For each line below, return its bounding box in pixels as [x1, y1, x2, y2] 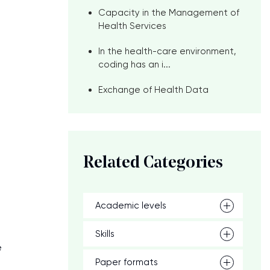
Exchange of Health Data [98, 84, 209, 95]
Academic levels [95, 200, 166, 211]
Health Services [98, 20, 166, 31]
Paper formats [95, 257, 158, 268]
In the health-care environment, [98, 46, 236, 57]
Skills [95, 228, 115, 239]
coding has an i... [98, 59, 171, 70]
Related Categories [83, 155, 223, 172]
